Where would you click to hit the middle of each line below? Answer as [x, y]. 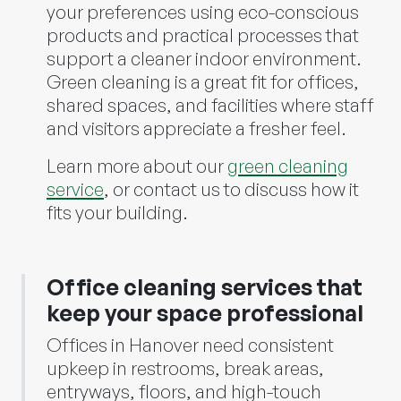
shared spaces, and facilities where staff [210, 105]
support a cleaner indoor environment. [204, 58]
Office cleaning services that [205, 287]
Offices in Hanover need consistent [190, 345]
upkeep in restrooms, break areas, [185, 368]
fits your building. [117, 212]
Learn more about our [137, 166]
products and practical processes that [203, 35]
